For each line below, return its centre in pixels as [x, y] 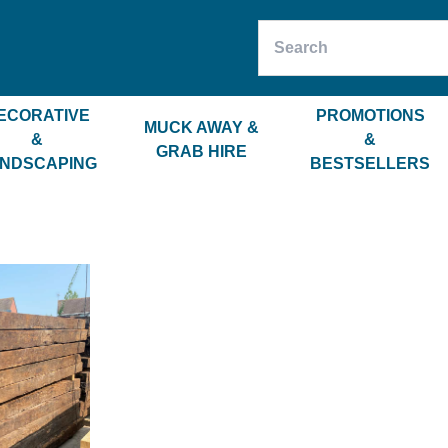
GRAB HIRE [202, 151]
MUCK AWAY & [202, 127]
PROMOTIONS [370, 115]
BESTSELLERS [370, 163]
